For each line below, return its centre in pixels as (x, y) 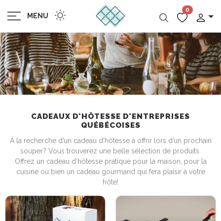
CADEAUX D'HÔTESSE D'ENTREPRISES (110, 116)
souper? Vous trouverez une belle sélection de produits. (110, 151)
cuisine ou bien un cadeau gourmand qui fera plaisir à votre (110, 172)
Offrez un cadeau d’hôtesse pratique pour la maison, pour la (110, 161)
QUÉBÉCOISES (110, 125)
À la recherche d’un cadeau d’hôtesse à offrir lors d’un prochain (110, 141)
